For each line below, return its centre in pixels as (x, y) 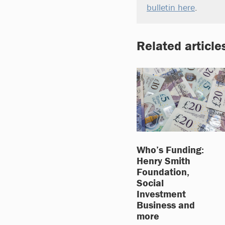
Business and (166, 204)
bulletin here (171, 7)
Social (150, 182)
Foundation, (163, 171)
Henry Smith (163, 160)
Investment (161, 193)
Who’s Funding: (170, 149)
